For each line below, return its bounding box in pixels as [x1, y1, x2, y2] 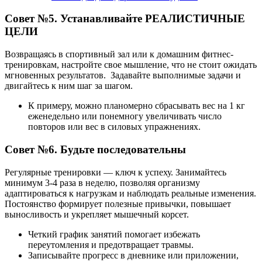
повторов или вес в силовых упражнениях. [28, 122, 201, 132]
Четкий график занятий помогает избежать [28, 229, 200, 239]
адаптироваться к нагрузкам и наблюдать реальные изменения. [5, 188, 256, 198]
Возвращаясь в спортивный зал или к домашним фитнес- [5, 49, 233, 60]
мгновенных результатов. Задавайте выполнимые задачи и [5, 70, 241, 81]
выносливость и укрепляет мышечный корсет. [5, 209, 189, 219]
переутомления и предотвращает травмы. [28, 239, 194, 250]
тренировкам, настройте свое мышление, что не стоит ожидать [5, 60, 257, 70]
